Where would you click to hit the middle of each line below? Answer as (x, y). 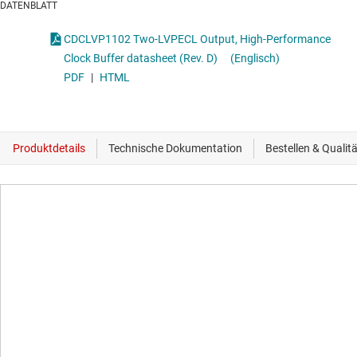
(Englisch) (255, 59)
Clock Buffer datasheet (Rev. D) (141, 59)
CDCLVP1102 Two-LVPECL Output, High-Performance (152, 39)
